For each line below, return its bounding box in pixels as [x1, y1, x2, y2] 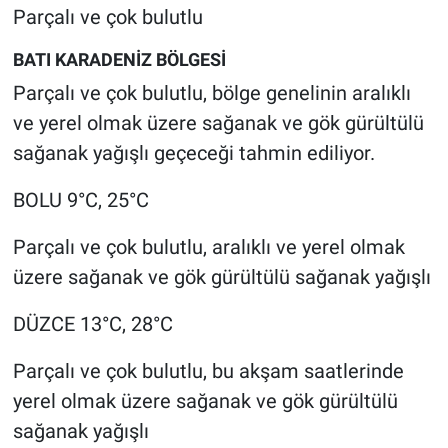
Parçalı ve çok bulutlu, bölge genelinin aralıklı [12, 81, 411, 106]
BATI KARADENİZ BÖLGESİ [12, 48, 226, 70]
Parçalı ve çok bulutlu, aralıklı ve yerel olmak [12, 235, 405, 260]
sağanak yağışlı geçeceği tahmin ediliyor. [12, 141, 375, 166]
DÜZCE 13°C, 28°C [12, 312, 173, 337]
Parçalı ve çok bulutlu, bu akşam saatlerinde [12, 359, 404, 384]
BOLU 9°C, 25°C [12, 188, 149, 213]
